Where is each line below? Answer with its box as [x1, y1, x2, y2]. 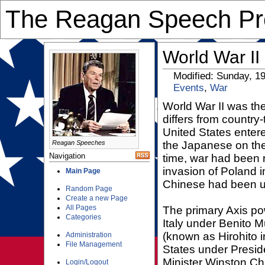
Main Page [65, 167, 101, 175]
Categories [65, 213, 101, 221]
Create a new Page [65, 194, 128, 202]
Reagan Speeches [51, 139, 105, 146]
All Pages [65, 203, 96, 212]
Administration [65, 231, 112, 239]
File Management [65, 240, 122, 248]
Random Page [65, 185, 112, 193]
